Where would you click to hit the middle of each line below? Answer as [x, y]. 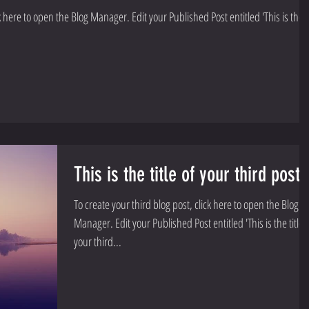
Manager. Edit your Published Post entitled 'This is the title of [94, 222]
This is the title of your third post [187, 174]
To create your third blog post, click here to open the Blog [186, 204]
